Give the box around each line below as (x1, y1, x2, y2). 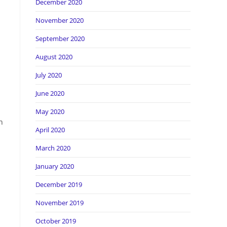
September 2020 (35, 34, 85, 43)
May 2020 (35, 107, 64, 116)
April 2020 (35, 125, 65, 134)
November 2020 (35, 16, 84, 25)
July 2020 (35, 70, 62, 80)
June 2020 (35, 89, 64, 98)
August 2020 (35, 52, 72, 61)
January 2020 (35, 162, 74, 171)
